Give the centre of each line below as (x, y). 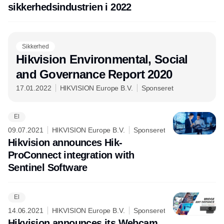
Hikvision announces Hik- (65, 142)
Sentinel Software (48, 167)
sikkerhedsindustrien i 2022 (70, 7)
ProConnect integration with (71, 155)
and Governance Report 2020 (94, 74)
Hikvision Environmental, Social (102, 59)
